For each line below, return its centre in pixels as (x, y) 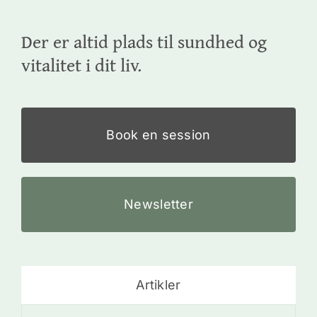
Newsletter (158, 204)
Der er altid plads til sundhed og (144, 42)
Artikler (158, 285)
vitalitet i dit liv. (81, 65)
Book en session (158, 135)
